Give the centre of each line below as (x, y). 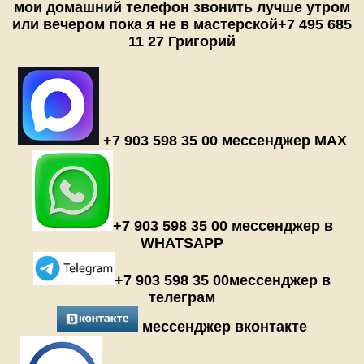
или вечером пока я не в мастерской (145, 24)
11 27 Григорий (182, 41)
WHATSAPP (182, 243)
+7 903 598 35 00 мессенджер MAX (223, 141)
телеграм (182, 297)
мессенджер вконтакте (223, 326)
